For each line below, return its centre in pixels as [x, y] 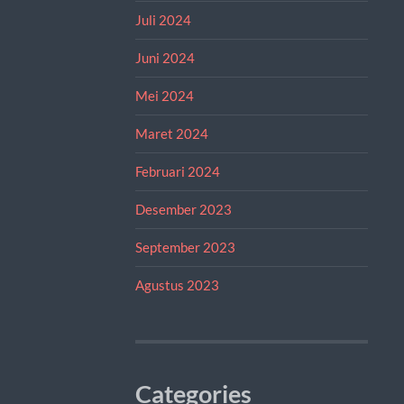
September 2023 [185, 247]
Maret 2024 [171, 133]
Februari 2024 [177, 171]
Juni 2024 [165, 57]
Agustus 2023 [177, 285]
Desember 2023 [183, 209]
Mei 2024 [164, 95]
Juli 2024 [163, 19]
